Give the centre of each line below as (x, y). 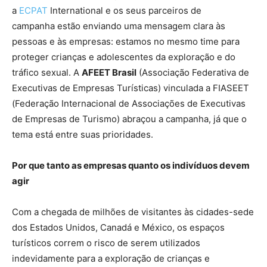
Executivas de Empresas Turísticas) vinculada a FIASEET (131, 88)
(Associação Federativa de (193, 73)
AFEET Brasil (109, 73)
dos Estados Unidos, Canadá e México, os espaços (118, 228)
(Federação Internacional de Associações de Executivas (129, 104)
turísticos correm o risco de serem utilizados (106, 243)
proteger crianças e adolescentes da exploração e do (124, 57)
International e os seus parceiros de (125, 11)
